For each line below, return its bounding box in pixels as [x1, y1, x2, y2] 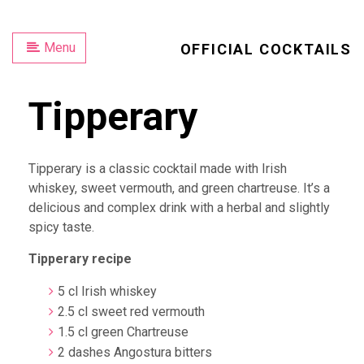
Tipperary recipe [28, 251, 132, 266]
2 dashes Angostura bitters [58, 344, 212, 360]
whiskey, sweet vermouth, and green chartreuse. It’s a [28, 180, 330, 196]
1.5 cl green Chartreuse [58, 324, 188, 340]
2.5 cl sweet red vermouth [58, 304, 205, 319]
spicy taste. [28, 219, 94, 235]
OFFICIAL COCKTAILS [180, 41, 352, 58]
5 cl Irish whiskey [58, 284, 157, 299]
